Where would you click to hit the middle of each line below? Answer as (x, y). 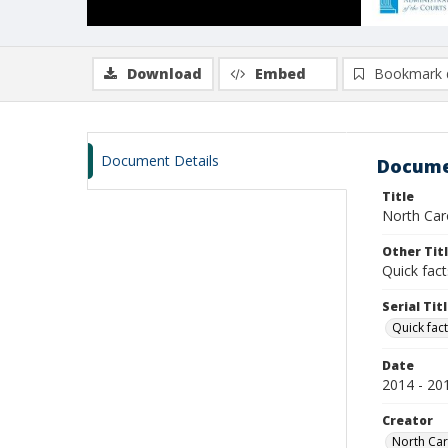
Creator (407, 420)
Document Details (160, 160)
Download (164, 73)
